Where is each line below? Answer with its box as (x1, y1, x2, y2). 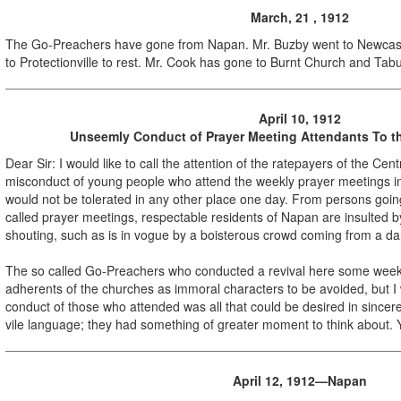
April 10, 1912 (259, 108, 341, 127)
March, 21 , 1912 (251, 7, 349, 26)
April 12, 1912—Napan (233, 371, 367, 389)
